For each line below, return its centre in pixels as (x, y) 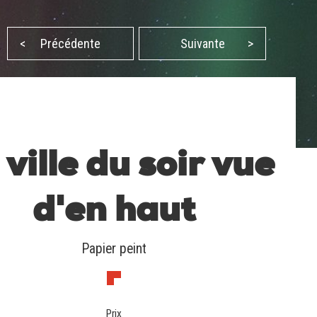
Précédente (71, 44)
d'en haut (114, 213)
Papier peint (114, 249)
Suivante (202, 44)
